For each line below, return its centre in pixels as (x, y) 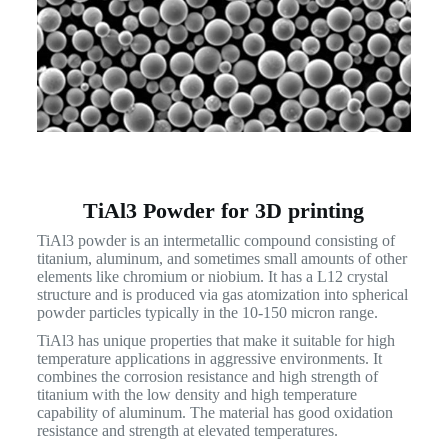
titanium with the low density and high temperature (196, 395)
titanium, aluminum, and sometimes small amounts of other (221, 259)
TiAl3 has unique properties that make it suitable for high (215, 341)
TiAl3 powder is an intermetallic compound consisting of (215, 241)
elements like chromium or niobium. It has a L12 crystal (212, 277)
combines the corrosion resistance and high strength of (207, 377)
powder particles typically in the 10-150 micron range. (207, 313)
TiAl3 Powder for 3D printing (224, 211)
